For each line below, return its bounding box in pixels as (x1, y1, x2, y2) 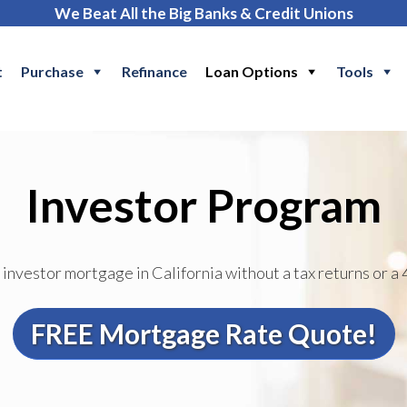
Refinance (121, 63, 187, 80)
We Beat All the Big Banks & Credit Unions (54, 4, 353, 23)
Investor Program (25, 178, 382, 233)
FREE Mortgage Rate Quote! (30, 317, 377, 350)
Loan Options (204, 63, 298, 80)
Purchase (20, 63, 84, 80)
